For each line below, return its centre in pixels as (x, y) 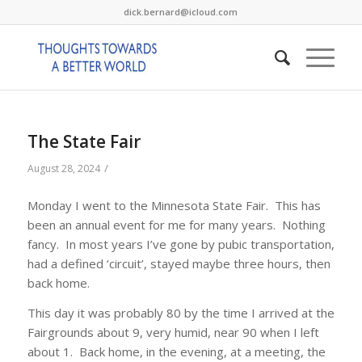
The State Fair (84, 141)
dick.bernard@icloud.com (181, 12)
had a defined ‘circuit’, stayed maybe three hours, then (179, 263)
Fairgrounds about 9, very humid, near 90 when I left (173, 332)
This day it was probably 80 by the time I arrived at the (181, 312)
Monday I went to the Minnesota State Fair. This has (174, 205)
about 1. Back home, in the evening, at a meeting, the (176, 351)
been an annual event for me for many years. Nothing (176, 224)
